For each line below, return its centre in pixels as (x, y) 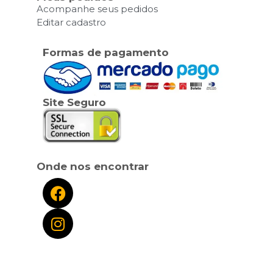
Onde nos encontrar (93, 167)
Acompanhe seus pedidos (97, 9)
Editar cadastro (71, 23)
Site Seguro (74, 103)
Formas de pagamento (106, 53)
